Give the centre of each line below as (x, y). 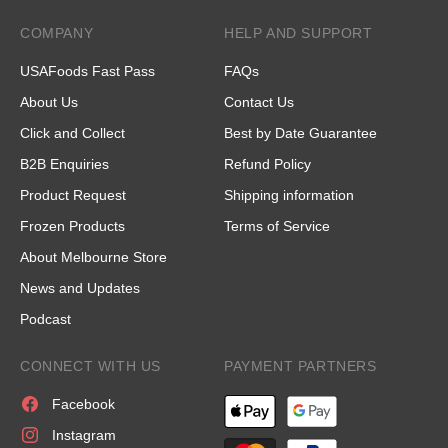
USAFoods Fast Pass (87, 70)
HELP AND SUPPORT (298, 32)
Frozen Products (72, 225)
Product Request (73, 194)
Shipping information (289, 194)
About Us (49, 101)
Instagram (84, 434)
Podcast (45, 318)
